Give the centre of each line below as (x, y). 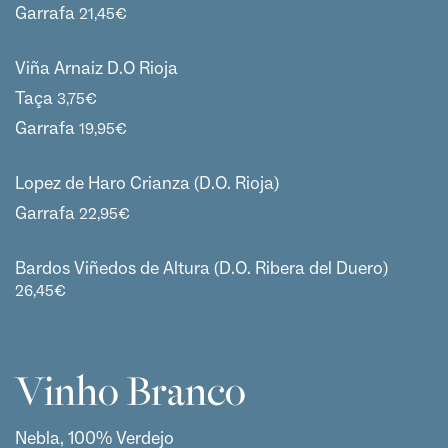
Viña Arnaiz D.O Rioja (96, 68)
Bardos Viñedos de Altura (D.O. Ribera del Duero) (201, 268)
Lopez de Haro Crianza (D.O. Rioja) (147, 183)
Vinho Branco (130, 390)
